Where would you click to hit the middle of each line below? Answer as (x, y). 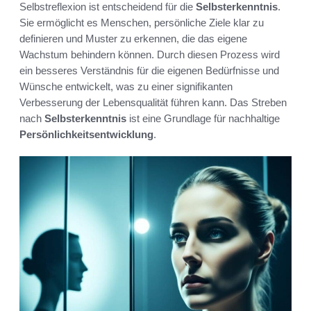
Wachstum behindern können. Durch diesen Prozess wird (150, 54)
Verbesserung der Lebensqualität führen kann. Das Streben (153, 102)
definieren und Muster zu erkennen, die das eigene (133, 38)
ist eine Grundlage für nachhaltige (203, 118)
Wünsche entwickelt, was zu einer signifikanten (126, 86)
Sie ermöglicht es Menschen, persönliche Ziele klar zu (142, 22)
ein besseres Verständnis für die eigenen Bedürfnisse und (149, 70)
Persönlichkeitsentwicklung (86, 134)
